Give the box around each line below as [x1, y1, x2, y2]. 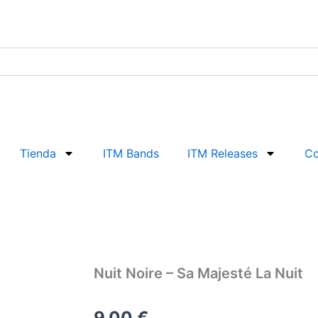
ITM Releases [187, 146, 258, 160]
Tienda [20, 146, 56, 160]
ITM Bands [103, 146, 159, 160]
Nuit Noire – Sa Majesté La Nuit [94, 264, 303, 282]
